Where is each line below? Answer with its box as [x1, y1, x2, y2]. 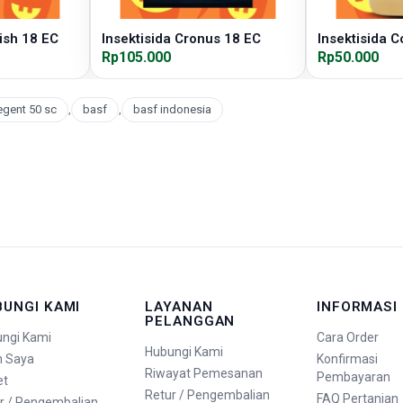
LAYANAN [145, 299, 213, 315]
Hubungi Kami [145, 345, 224, 360]
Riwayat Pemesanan [145, 366, 264, 381]
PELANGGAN [145, 313, 236, 329]
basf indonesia [132, 103, 211, 116]
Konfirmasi [316, 352, 378, 367]
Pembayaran [316, 370, 390, 385]
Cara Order [316, 330, 379, 345]
